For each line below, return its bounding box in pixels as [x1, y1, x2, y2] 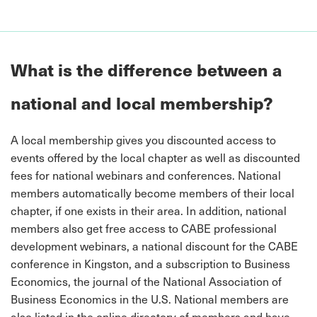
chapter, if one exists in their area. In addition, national [11, 202, 287, 219]
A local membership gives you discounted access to [11, 131, 276, 148]
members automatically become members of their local [11, 184, 294, 201]
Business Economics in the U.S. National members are [11, 290, 289, 307]
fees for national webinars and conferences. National [11, 166, 281, 183]
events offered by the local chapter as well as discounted [11, 149, 300, 166]
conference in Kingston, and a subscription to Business [11, 255, 290, 272]
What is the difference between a [11, 57, 282, 82]
